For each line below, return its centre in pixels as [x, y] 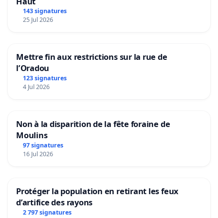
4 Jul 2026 [36, 87]
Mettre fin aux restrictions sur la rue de [92, 57]
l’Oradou [33, 68]
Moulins [32, 135]
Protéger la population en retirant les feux [98, 191]
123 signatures [45, 78]
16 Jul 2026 [38, 154]
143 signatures [45, 11]
